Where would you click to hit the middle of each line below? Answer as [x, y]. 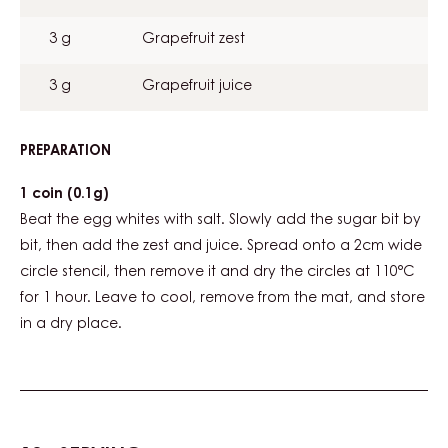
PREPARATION [65, 151]
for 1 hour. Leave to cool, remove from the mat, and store [222, 298]
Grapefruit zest [193, 39]
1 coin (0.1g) [64, 194]
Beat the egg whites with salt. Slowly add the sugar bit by [220, 220]
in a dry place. [71, 324]
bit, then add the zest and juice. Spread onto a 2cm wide [221, 246]
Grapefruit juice [197, 86]
